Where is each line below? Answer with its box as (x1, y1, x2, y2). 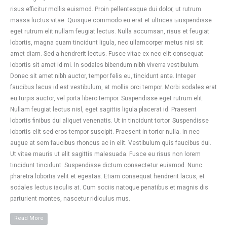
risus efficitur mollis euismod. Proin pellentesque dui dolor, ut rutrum (10, 6, 201, 13)
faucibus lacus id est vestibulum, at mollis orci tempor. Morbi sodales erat (10, 84, 217, 91)
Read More (14, 215, 44, 221)
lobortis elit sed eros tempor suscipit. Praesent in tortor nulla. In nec (10, 128, 200, 135)
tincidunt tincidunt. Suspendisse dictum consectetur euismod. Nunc (10, 162, 202, 169)
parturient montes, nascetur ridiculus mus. (10, 195, 130, 202)
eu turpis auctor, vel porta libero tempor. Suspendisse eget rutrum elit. (10, 95, 204, 102)
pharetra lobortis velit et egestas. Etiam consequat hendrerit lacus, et (10, 173, 205, 180)
